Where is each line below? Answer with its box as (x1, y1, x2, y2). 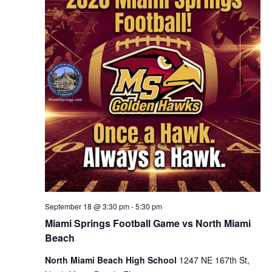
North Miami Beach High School (44, 254, 179, 267)
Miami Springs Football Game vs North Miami (44, 216, 251, 231)
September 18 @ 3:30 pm (44, 201, 129, 212)
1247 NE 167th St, (178, 254, 250, 267)
